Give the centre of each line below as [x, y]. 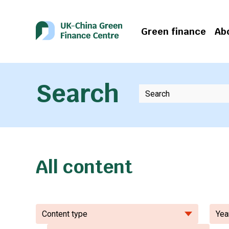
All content [84, 167]
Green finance [174, 31]
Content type [65, 214]
